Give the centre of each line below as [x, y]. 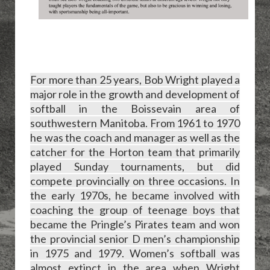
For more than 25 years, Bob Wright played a [135, 79]
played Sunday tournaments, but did [135, 166]
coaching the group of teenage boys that [135, 209]
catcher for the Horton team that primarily [135, 152]
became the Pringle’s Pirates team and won [135, 224]
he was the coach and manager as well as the [135, 137]
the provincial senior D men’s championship [135, 238]
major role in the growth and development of [135, 94]
